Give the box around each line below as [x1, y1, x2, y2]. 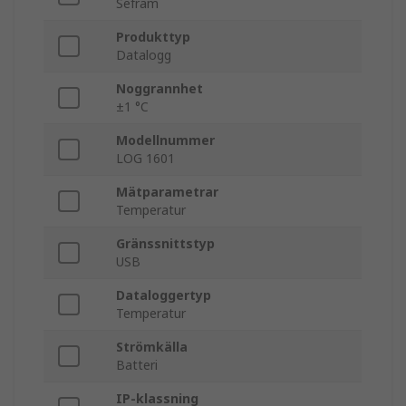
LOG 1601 [116, 150, 175, 168]
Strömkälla [116, 338, 188, 356]
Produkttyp [116, 28, 190, 46]
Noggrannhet [116, 80, 203, 98]
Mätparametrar [116, 183, 218, 201]
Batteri [116, 356, 158, 374]
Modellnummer [116, 131, 215, 150]
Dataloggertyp [116, 286, 211, 304]
